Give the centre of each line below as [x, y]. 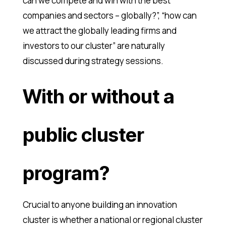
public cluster [83, 135]
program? [66, 173]
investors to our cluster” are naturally [94, 46]
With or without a [98, 97]
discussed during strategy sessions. [93, 61]
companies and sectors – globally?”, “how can [109, 16]
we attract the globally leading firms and [99, 31]
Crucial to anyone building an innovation [100, 205]
